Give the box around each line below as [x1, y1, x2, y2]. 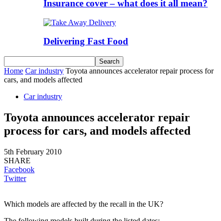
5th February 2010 [4, 147, 62, 156]
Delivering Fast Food [43, 36, 128, 47]
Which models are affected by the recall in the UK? [4, 199, 163, 208]
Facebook [4, 165, 35, 174]
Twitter [4, 174, 26, 183]
